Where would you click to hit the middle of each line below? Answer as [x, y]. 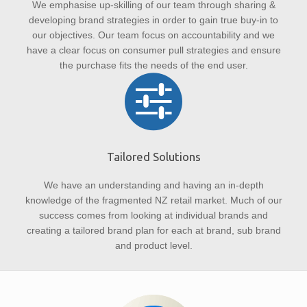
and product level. [153, 246]
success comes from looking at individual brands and [153, 216]
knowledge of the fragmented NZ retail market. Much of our [153, 200]
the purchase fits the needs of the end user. [153, 65]
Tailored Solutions [153, 157]
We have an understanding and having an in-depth [153, 185]
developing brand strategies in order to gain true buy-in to [153, 20]
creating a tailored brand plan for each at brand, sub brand [153, 231]
